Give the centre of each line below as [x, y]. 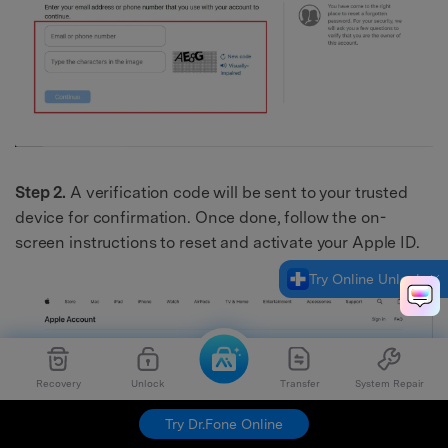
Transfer [299, 383]
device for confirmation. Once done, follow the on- [200, 217]
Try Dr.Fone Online [224, 423]
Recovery [59, 383]
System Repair [389, 383]
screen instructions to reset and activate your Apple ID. [217, 242]
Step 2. [42, 192]
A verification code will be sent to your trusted [238, 192]
